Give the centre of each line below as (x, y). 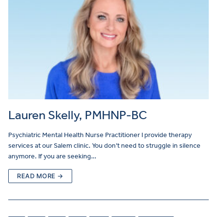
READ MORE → (40, 176)
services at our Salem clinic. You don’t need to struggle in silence (104, 145)
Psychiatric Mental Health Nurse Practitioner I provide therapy (100, 135)
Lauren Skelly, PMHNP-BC (78, 115)
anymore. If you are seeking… (52, 156)
